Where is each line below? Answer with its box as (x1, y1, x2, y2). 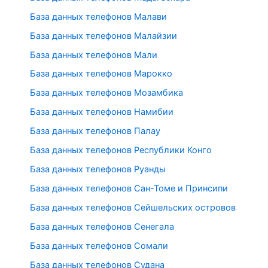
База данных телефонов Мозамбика (30, 87, 183, 99)
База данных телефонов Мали (30, 49, 157, 60)
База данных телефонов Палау (30, 126, 160, 137)
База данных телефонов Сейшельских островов (30, 202, 236, 214)
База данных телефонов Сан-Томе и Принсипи (30, 183, 228, 194)
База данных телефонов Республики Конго (30, 145, 212, 156)
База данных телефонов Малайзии (30, 30, 177, 41)
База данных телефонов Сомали (30, 240, 168, 251)
